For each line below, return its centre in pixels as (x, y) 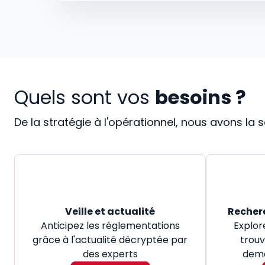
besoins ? (201, 97)
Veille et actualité (110, 211)
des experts (110, 254)
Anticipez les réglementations (110, 225)
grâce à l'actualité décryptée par (110, 240)
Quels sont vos (85, 97)
